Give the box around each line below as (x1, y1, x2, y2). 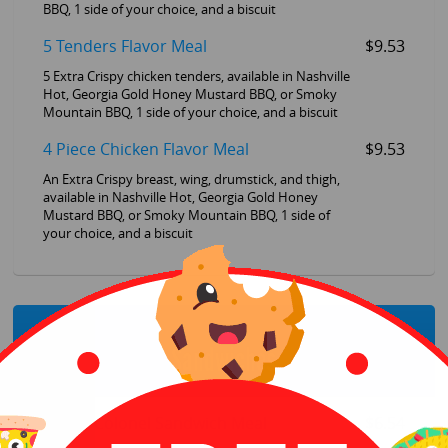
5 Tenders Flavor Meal (42, 36, 207, 56)
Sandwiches (171, 341, 277, 380)
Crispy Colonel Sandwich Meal (42, 414, 267, 434)
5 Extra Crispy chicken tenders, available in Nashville (42, 68, 350, 84)
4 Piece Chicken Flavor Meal (42, 139, 249, 159)
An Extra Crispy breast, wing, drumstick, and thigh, (42, 171, 340, 187)
